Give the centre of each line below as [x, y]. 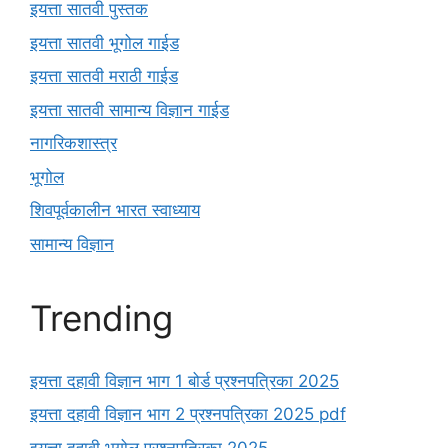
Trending [101, 317]
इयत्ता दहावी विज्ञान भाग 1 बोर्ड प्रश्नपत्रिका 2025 [184, 380]
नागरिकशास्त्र [73, 143]
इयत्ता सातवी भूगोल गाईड [104, 42]
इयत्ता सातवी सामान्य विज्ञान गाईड [129, 109]
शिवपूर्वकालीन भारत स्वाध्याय [115, 210]
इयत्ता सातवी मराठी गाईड [104, 76]
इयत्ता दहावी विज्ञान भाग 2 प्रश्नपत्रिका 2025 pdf [188, 414]
